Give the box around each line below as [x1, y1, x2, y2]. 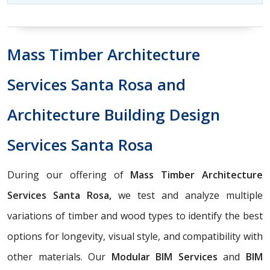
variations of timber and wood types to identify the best [7, 209, 263, 222]
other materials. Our [7, 250, 111, 263]
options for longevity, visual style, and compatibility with [7, 229, 263, 243]
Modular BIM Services [111, 250, 224, 263]
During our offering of [7, 168, 131, 181]
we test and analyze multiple [111, 188, 263, 202]
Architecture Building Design [7, 103, 220, 125]
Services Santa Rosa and [7, 73, 186, 95]
